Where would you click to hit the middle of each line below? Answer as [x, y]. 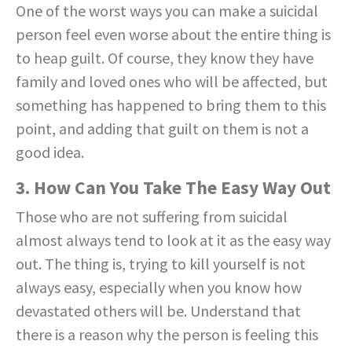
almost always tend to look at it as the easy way [173, 240]
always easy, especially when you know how [159, 287]
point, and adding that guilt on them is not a [162, 128]
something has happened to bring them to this [171, 104]
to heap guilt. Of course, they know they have [165, 57]
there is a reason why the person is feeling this [167, 334]
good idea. [50, 152]
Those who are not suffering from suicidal [152, 216]
